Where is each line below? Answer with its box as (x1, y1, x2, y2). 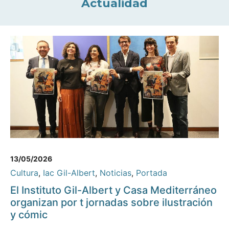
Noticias (100, 168, 131, 178)
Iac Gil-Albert (43, 168, 95, 178)
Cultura (10, 168, 38, 178)
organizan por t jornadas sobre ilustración (10, 196, 213, 209)
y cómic (10, 209, 48, 221)
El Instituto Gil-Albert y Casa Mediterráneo (10, 184, 217, 197)
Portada (136, 168, 167, 178)
